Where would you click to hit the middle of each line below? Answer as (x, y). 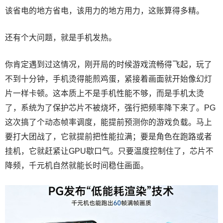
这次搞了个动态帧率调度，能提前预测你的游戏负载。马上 (109, 122)
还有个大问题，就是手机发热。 (61, 37)
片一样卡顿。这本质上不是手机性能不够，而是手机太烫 (105, 93)
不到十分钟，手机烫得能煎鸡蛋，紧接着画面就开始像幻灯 (109, 79)
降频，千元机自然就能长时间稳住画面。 (77, 165)
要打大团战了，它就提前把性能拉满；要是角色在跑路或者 (109, 136)
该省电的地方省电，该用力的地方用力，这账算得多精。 (105, 10)
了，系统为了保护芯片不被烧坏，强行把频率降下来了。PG (110, 108)
